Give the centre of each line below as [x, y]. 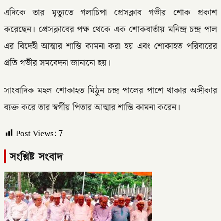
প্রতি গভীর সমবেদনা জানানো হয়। [57, 63]
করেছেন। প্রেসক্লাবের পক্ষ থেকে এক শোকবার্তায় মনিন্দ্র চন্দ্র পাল [110, 29]
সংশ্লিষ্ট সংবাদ [37, 156]
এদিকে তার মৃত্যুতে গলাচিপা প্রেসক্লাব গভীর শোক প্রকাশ [110, 13]
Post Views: [36, 133]
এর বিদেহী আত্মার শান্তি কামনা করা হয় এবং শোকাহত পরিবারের [110, 46]
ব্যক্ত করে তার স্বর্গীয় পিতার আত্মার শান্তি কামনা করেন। [92, 107]
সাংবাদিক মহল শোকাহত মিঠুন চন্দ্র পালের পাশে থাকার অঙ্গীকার [110, 91]
